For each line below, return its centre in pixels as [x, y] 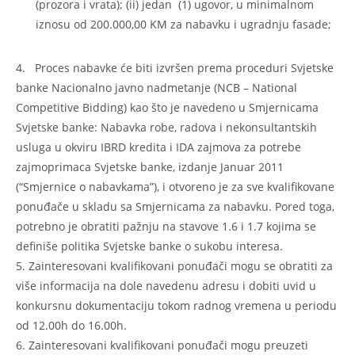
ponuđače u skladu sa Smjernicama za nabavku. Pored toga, [175, 206]
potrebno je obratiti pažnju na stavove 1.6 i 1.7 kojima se [166, 226]
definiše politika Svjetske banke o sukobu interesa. [149, 246]
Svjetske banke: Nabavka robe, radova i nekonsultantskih [166, 127]
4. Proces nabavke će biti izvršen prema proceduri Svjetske [175, 67]
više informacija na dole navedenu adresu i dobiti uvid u [166, 285]
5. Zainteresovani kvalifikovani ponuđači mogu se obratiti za [174, 265]
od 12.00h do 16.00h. [71, 325]
